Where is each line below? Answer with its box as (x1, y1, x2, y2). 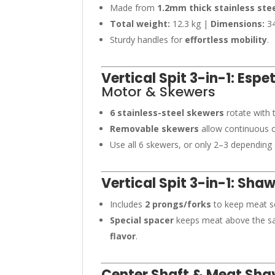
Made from (110, 2, 158, 14)
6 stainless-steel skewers (110, 107, 225, 118)
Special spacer (110, 214, 174, 226)
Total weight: (110, 18, 171, 29)
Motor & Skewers (101, 82, 216, 101)
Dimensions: (211, 18, 265, 29)
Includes (110, 198, 145, 210)
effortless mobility (185, 34, 268, 45)
